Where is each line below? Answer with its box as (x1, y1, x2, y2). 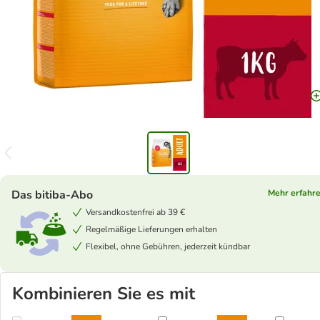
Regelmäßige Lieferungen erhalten (86, 224, 217, 235)
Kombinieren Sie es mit (12, 282, 195, 305)
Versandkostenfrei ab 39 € (86, 206, 185, 218)
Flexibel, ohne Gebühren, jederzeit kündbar (86, 241, 250, 252)
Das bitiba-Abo (11, 187, 93, 203)
